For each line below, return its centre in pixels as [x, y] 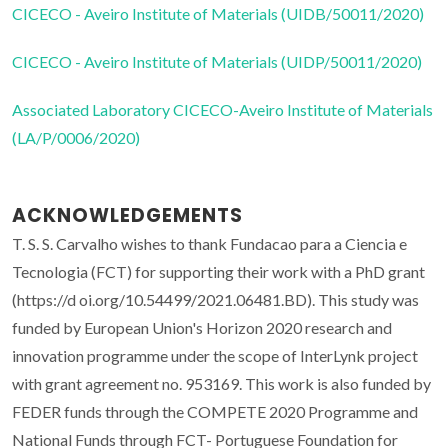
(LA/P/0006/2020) [76, 138]
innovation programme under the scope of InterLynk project [215, 356]
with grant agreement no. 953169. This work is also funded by [221, 384]
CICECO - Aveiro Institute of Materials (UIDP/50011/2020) [217, 62]
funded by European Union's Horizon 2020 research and [202, 328]
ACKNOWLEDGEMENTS [127, 216]
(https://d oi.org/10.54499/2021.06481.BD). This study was [215, 300]
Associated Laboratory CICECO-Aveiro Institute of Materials [222, 110]
